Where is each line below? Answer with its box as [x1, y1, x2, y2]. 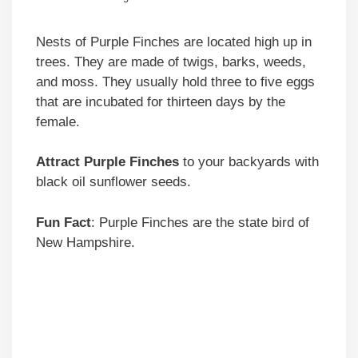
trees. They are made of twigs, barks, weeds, [36, 54, 306, 70]
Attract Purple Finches [36, 154, 183, 170]
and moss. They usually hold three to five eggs [36, 74, 315, 89]
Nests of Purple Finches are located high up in [36, 34, 312, 50]
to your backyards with [183, 154, 319, 170]
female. [36, 113, 80, 129]
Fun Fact [36, 214, 91, 230]
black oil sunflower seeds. [36, 174, 191, 190]
